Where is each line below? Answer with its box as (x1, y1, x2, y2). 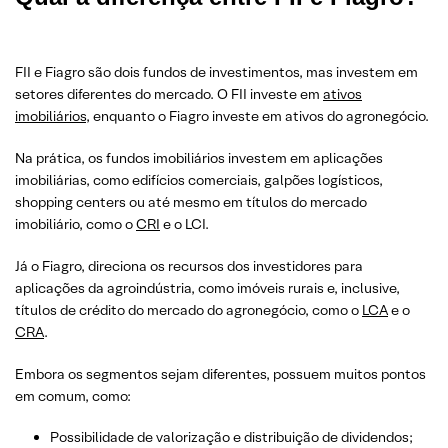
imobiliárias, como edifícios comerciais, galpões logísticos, (15, 170, 383, 189)
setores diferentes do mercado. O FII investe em (15, 84, 323, 103)
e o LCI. (160, 214, 209, 233)
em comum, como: (15, 386, 131, 405)
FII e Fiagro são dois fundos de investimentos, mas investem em (15, 62, 418, 81)
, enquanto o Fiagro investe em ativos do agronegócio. (86, 106, 429, 125)
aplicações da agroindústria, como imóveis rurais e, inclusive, (15, 278, 400, 297)
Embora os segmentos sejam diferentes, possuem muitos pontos (15, 364, 426, 383)
